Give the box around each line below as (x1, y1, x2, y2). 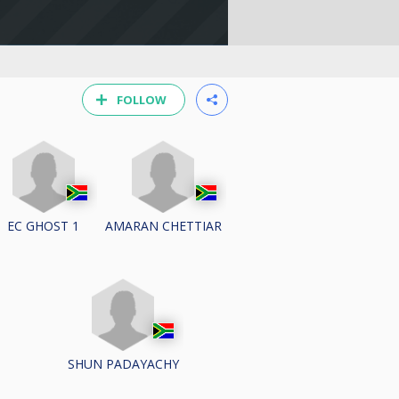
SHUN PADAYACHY (67, 354, 179, 372)
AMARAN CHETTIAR (104, 216, 222, 234)
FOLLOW (117, 92, 167, 108)
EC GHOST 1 (7, 216, 80, 234)
